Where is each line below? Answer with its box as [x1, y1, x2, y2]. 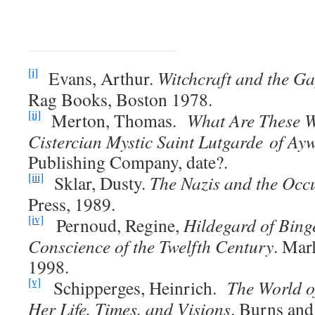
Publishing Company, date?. [28, 150, 228, 174]
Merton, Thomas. [41, 108, 187, 132]
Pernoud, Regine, [44, 213, 184, 237]
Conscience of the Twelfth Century [28, 234, 274, 258]
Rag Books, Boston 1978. [28, 87, 212, 111]
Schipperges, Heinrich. [41, 276, 227, 300]
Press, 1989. [28, 192, 115, 216]
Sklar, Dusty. [44, 171, 150, 195]
